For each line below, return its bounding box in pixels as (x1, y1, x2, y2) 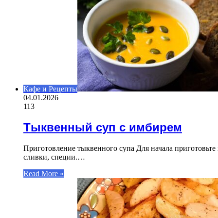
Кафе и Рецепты (23, 85, 77, 93)
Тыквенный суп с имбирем (23, 121, 182, 134)
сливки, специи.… (23, 152, 85, 161)
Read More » (23, 169, 64, 178)
